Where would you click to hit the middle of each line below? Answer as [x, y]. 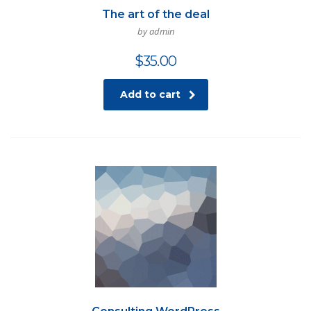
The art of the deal [155, 15]
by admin [155, 32]
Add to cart [150, 95]
